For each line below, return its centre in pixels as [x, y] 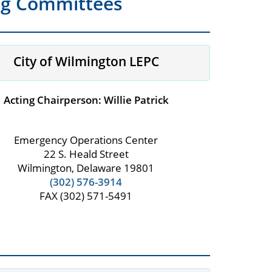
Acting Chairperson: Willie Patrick [86, 100]
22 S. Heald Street [86, 154]
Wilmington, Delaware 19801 [86, 168]
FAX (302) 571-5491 [86, 196]
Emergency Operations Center [86, 140]
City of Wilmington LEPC [86, 62]
